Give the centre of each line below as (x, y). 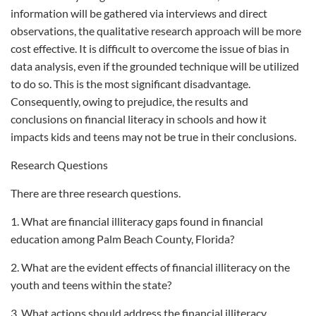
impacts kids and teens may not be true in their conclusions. (153, 136)
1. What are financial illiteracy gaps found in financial (137, 221)
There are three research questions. (96, 193)
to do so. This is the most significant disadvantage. (130, 84)
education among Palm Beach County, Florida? (122, 239)
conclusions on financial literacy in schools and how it (139, 119)
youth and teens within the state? (91, 285)
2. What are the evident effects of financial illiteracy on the (150, 267)
